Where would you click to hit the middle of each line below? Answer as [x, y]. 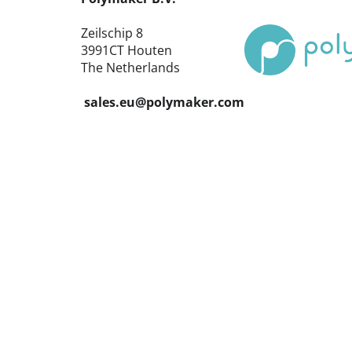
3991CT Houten [126, 51]
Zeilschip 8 [112, 33]
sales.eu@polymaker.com [164, 103]
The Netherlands [130, 68]
